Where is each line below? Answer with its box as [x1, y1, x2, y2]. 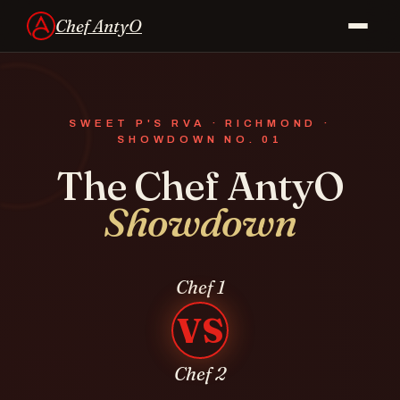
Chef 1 [175, 276, 225, 298]
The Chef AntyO [55, 161, 345, 210]
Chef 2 [174, 362, 226, 385]
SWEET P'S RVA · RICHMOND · [69, 118, 331, 129]
